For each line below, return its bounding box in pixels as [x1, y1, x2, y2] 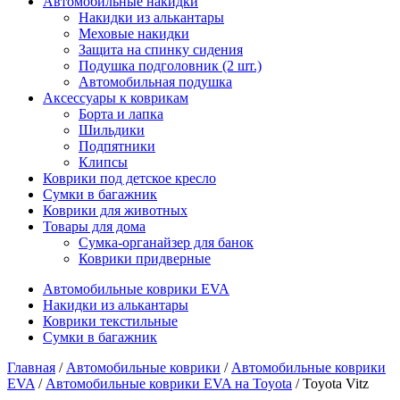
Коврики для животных [43, 203, 187, 218]
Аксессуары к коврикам [43, 90, 188, 105]
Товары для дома [43, 219, 146, 234]
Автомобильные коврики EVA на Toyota [46, 376, 292, 391]
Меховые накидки [79, 26, 189, 41]
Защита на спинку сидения [79, 42, 243, 57]
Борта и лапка [79, 106, 163, 121]
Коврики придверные [79, 251, 211, 266]
